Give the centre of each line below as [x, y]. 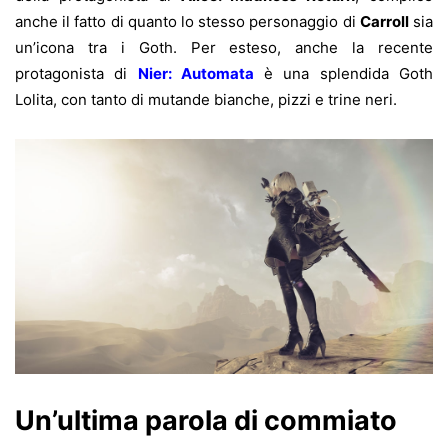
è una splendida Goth [343, 73]
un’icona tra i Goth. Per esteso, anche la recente [224, 47]
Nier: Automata [195, 73]
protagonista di [76, 73]
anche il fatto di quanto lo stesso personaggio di [187, 21]
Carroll [384, 21]
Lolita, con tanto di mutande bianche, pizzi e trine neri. [206, 99]
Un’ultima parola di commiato [206, 421]
